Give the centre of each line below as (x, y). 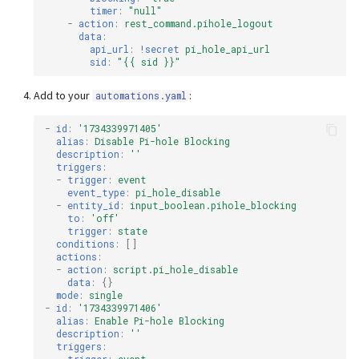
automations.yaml (141, 96)
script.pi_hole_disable (176, 270)
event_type (97, 193)
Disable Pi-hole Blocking (163, 142)
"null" (145, 10)
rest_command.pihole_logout (199, 23)
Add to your (63, 96)
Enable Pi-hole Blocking (160, 321)
